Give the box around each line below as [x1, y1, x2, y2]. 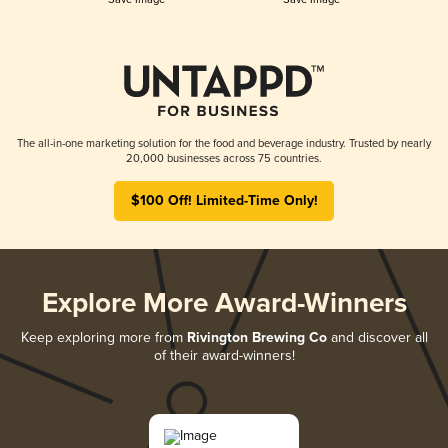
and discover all [326, 328, 428, 346]
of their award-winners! [153, 346, 295, 364]
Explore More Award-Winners [41, 286, 407, 322]
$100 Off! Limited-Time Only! [130, 191, 318, 210]
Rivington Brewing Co [186, 328, 327, 347]
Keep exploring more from [20, 328, 187, 346]
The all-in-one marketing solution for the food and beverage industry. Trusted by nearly [17, 136, 431, 150]
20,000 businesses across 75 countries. [126, 151, 322, 165]
